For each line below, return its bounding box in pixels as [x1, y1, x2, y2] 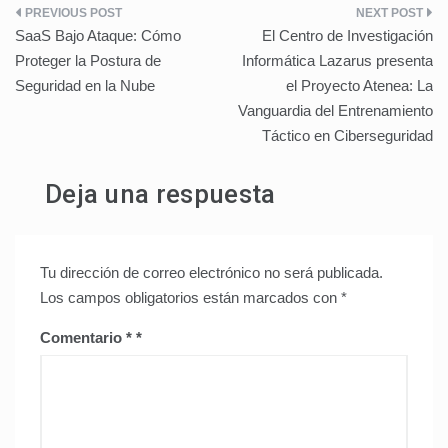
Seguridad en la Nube [15, 76, 155, 94]
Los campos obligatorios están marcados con [40, 288, 341, 306]
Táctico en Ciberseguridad [262, 126, 433, 144]
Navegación [14, 5, 158, 36]
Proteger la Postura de [15, 51, 161, 69]
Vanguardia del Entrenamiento [238, 101, 433, 119]
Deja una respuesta [45, 178, 276, 209]
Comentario [40, 328, 126, 346]
